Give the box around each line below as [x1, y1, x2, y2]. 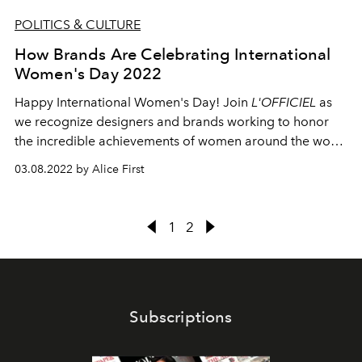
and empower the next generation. [15, 152, 218, 168]
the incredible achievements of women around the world [15, 133, 347, 149]
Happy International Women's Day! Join [15, 94, 251, 110]
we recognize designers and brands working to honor [15, 113, 329, 129]
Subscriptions [129, 306, 233, 326]
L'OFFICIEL [251, 94, 316, 110]
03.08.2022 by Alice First [15, 162, 144, 176]
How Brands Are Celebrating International [15, 44, 331, 64]
